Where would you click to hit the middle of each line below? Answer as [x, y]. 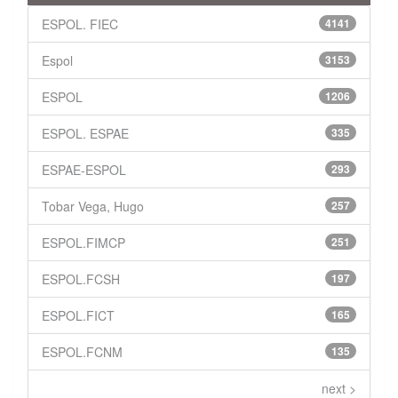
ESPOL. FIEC [80, 24]
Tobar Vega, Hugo [93, 207]
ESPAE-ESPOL [84, 170]
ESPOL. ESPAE [85, 134]
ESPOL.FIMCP [84, 243]
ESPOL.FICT [78, 316]
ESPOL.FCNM [82, 352]
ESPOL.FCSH [81, 279]
